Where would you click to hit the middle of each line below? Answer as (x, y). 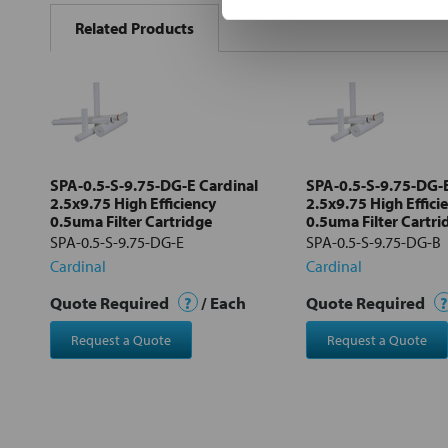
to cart (108, 171)
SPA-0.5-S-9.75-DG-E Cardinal (154, 184)
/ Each (222, 302)
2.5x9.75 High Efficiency (133, 202)
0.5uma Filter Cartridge (131, 220)
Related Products (134, 27)
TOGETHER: (88, 28)
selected (108, 157)
